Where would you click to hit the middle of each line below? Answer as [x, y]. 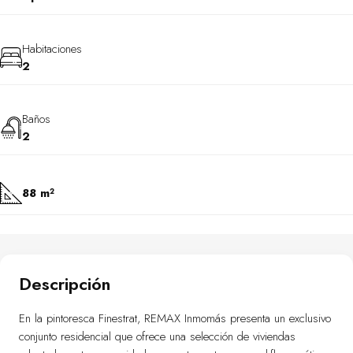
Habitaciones [52, 49]
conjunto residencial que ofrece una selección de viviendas [157, 336]
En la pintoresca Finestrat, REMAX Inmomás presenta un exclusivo [175, 318]
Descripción [65, 284]
